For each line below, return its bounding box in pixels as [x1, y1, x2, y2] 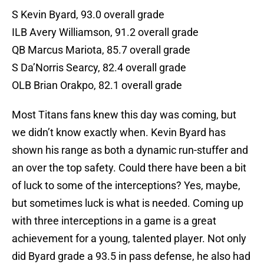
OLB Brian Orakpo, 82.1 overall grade [12, 79, 182, 92]
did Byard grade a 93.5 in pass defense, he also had [12, 250, 250, 263]
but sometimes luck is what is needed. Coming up [12, 197, 243, 210]
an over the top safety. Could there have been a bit [12, 161, 246, 174]
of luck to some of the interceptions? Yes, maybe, [12, 179, 240, 192]
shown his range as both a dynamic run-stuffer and [12, 144, 248, 157]
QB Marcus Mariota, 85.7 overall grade [12, 44, 190, 57]
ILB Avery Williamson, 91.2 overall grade [12, 26, 199, 39]
